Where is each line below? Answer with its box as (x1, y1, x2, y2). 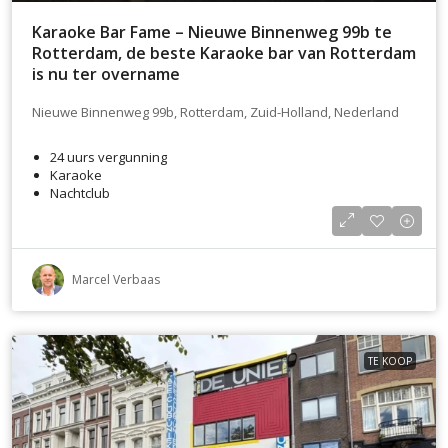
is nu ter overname (32, 62, 180, 85)
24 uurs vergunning (50, 147, 167, 166)
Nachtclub (50, 183, 110, 202)
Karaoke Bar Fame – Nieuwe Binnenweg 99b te (32, 20, 392, 43)
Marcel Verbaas (72, 270, 160, 288)
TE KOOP (368, 353, 412, 368)
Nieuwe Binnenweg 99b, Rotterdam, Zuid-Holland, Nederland (32, 103, 399, 122)
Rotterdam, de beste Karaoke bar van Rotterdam (32, 41, 416, 64)
